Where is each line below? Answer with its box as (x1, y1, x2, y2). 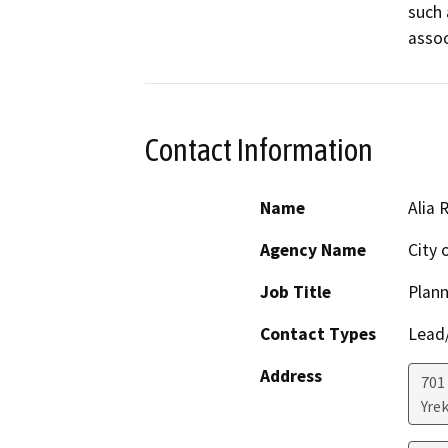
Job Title (260, 281, 331, 304)
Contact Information (145, 131, 373, 168)
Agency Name (260, 239, 366, 262)
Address (260, 365, 322, 388)
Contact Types (260, 323, 376, 346)
